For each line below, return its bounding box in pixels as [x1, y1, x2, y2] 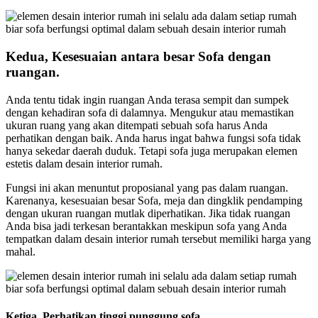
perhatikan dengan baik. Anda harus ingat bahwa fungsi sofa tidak [6, 131, 301, 144]
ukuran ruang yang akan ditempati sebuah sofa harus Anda [6, 119, 268, 131]
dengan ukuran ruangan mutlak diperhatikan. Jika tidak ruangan [6, 207, 290, 219]
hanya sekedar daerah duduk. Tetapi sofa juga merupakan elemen [6, 144, 297, 157]
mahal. [6, 245, 35, 258]
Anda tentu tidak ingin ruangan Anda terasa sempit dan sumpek [6, 93, 289, 106]
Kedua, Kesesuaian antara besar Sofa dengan [6, 48, 271, 64]
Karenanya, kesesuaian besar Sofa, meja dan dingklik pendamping [6, 194, 302, 207]
